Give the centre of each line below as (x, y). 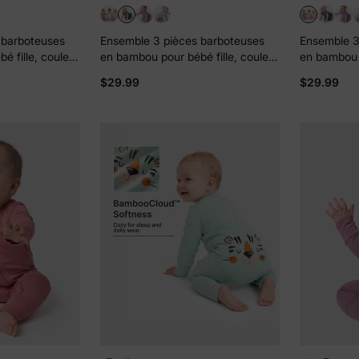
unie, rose (325, 72)
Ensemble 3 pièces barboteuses (182, 40)
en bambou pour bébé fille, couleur (189, 56)
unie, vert (124, 72)
